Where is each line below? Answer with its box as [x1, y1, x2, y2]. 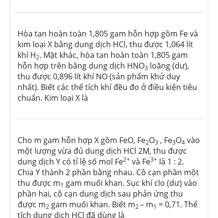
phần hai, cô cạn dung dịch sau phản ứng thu [18, 188, 183, 200]
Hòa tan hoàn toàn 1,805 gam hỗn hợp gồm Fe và [18, 28, 198, 39]
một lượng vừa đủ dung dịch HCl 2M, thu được [18, 145, 187, 157]
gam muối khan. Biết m [49, 199, 135, 210]
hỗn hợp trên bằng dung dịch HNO [18, 60, 145, 72]
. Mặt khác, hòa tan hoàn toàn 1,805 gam [39, 50, 188, 61]
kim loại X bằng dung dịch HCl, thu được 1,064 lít [18, 39, 193, 50]
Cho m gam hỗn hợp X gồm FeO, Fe [18, 135, 145, 146]
